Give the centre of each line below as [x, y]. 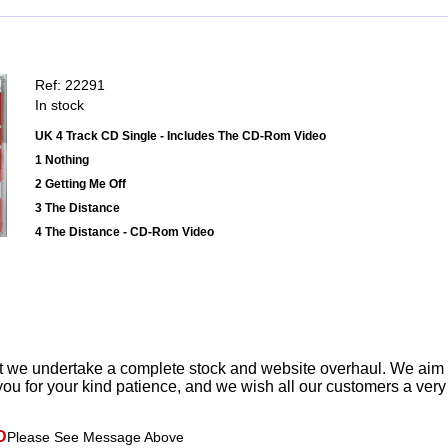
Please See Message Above [95, 437]
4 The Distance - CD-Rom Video [124, 232]
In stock [59, 105]
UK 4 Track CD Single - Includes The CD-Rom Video [180, 136]
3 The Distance [77, 208]
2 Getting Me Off [80, 184]
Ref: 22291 [70, 85]
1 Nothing [62, 160]
